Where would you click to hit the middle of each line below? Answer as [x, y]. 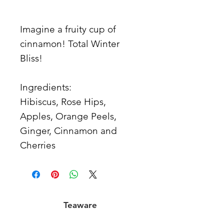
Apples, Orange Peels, [68, 116]
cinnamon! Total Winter [70, 43]
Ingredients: [46, 87]
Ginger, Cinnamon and [68, 130]
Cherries [38, 145]
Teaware [80, 205]
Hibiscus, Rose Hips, [63, 101]
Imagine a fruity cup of [68, 29]
